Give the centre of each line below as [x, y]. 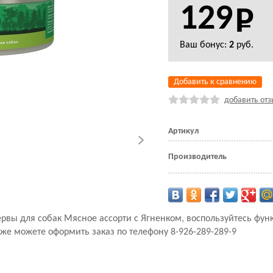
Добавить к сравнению [215, 82]
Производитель [197, 157]
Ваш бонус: [204, 45]
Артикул [183, 131]
